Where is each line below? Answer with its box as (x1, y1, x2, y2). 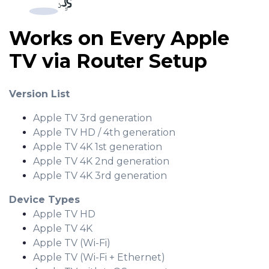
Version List (9, 88, 70, 100)
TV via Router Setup (9, 49, 207, 73)
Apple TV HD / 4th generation (33, 127, 175, 139)
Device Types (9, 194, 80, 206)
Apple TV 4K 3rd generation (33, 170, 167, 182)
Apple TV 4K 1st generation (33, 141, 162, 153)
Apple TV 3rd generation (33, 112, 152, 124)
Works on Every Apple (9, 26, 229, 50)
